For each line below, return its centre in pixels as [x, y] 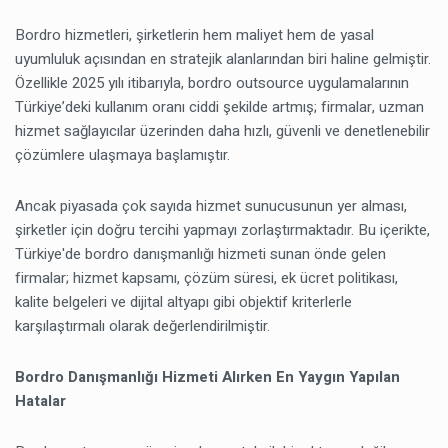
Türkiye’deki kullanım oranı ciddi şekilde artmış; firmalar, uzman [219, 107]
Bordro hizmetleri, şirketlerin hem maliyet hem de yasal [194, 35]
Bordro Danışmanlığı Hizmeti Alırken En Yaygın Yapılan [207, 377]
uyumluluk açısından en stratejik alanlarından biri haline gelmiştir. [223, 59]
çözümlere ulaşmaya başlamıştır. [122, 155]
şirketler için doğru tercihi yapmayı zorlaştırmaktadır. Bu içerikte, [222, 230]
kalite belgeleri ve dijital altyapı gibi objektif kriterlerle [183, 302]
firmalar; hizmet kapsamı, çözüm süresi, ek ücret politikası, [206, 278]
